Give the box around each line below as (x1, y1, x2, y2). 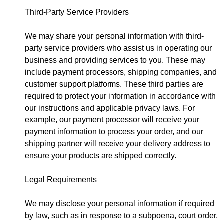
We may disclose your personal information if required (25, 199, 214, 208)
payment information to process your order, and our (25, 127, 203, 136)
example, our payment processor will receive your (25, 115, 199, 124)
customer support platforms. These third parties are (25, 80, 203, 89)
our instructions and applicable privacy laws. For (25, 104, 195, 112)
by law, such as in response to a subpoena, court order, (25, 211, 218, 220)
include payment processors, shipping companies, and (25, 68, 217, 77)
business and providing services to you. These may (25, 56, 205, 65)
